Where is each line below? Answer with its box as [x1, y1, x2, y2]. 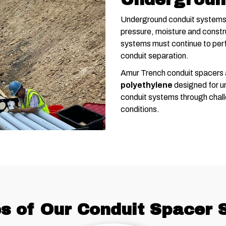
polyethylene [121, 81, 173, 90]
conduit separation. [121, 51, 189, 61]
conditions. [121, 105, 159, 114]
